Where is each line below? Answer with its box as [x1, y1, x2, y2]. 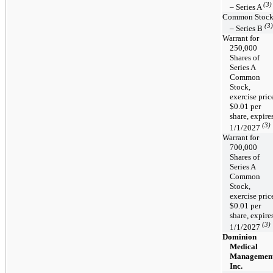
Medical [230, 241, 258, 251]
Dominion [222, 232, 257, 241]
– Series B [230, 24, 264, 34]
